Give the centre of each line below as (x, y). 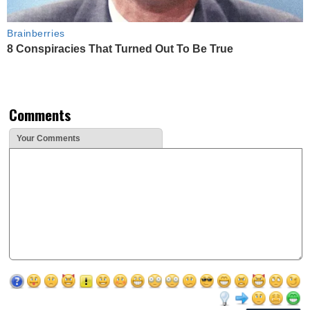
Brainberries (36, 34)
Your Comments (48, 139)
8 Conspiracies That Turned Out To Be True (120, 49)
